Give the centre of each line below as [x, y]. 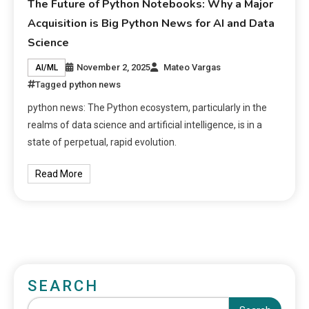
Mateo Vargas [192, 68]
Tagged [52, 85]
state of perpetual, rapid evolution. [102, 142]
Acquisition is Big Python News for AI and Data [151, 24]
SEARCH [63, 286]
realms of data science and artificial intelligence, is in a [145, 125]
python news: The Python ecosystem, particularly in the [148, 108]
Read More [59, 174]
